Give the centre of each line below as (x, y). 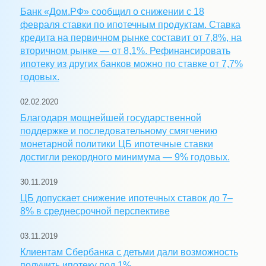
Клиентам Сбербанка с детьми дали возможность (129, 252)
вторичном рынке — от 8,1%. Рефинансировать (125, 50)
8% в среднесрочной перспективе (95, 211)
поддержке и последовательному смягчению (118, 131)
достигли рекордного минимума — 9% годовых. (125, 157)
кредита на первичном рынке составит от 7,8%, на (131, 37)
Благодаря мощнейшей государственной (110, 118)
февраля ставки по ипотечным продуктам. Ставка (130, 24)
